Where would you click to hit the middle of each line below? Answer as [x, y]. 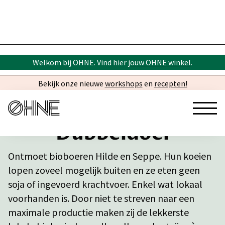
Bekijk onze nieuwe [71, 83]
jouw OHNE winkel [159, 62]
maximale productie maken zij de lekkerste [98, 212]
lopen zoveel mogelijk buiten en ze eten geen [104, 170]
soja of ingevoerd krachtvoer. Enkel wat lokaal [105, 184]
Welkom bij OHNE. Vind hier [80, 62]
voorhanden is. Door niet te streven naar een [101, 198]
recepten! [171, 83]
